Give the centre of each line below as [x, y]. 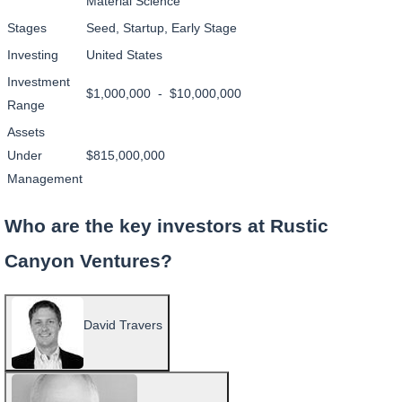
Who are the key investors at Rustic [166, 226]
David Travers [123, 324]
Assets [26, 132]
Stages [27, 28]
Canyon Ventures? [88, 261]
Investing [33, 55]
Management [45, 179]
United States [124, 55]
